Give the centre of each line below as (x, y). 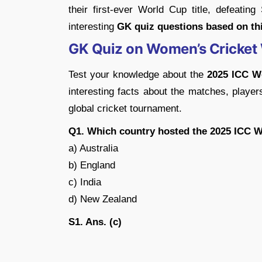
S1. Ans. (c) (95, 222)
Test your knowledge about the (136, 74)
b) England (92, 165)
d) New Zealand (103, 199)
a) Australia (93, 148)
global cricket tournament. (125, 108)
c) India (85, 182)
